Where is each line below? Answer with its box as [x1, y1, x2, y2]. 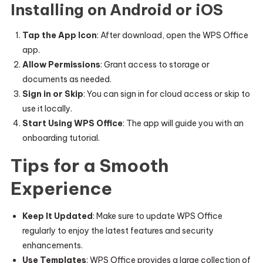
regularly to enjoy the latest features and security [22, 225, 214, 236]
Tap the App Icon [22, 30, 97, 41]
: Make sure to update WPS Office [92, 211, 222, 221]
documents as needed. [22, 74, 112, 85]
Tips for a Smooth [10, 154, 168, 177]
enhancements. [22, 240, 83, 251]
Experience [10, 177, 112, 200]
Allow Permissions [22, 59, 100, 70]
